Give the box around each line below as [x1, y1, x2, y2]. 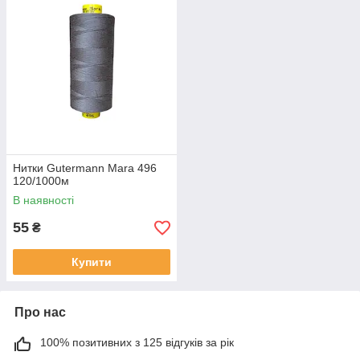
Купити [72, 256, 112, 269]
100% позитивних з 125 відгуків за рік [40, 336, 234, 350]
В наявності [13, 194, 74, 207]
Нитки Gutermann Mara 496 [13, 162, 157, 175]
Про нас [14, 305, 66, 320]
